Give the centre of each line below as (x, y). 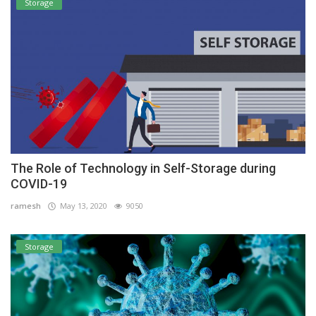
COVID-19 (39, 183)
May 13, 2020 (81, 205)
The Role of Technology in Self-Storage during (143, 168)
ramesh (26, 205)
